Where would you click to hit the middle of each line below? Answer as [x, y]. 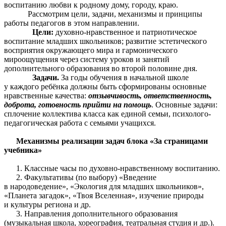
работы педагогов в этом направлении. [72, 23]
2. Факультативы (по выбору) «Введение [80, 178]
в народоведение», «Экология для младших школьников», [104, 187]
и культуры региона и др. [47, 205]
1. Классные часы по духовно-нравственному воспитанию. [112, 168]
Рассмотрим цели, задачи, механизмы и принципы [115, 14]
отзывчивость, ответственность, [150, 96]
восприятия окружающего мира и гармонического [91, 50]
